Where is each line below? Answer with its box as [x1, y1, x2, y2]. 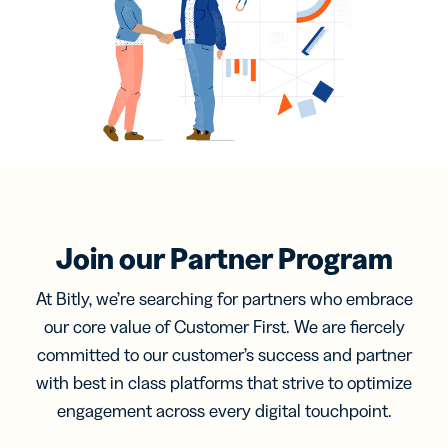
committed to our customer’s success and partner [36, 344, 412, 367]
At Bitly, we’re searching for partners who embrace [35, 288, 413, 311]
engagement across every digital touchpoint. [56, 400, 392, 423]
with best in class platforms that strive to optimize [36, 372, 412, 395]
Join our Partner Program [55, 240, 393, 278]
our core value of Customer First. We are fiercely [43, 316, 405, 339]
